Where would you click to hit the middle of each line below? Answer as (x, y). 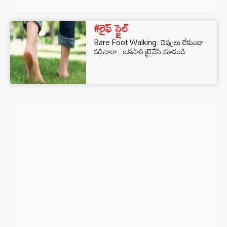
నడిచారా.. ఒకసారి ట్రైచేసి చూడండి (140, 51)
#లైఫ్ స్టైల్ (111, 28)
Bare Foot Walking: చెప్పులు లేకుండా (149, 42)
